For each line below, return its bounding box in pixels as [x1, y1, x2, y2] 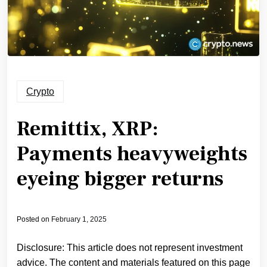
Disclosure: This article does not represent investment [17, 243, 243, 253]
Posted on [17, 215, 51, 224]
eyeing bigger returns [17, 166, 223, 193]
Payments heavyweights [17, 141, 247, 168]
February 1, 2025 [51, 215, 107, 224]
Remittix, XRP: [17, 116, 159, 143]
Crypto [26, 86, 54, 97]
